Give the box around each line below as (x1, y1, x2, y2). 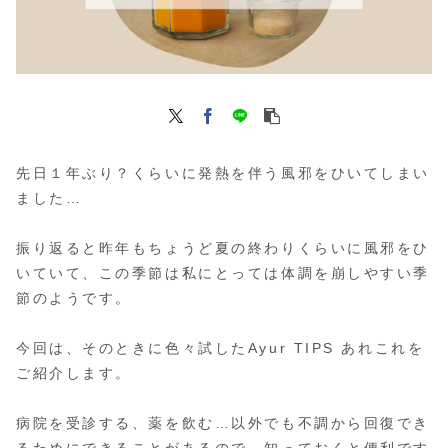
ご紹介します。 (16, 365, 132, 382)
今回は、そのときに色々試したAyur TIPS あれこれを (16, 340, 425, 357)
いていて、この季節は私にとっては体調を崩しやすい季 (16, 264, 430, 281)
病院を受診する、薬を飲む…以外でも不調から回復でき (16, 415, 430, 432)
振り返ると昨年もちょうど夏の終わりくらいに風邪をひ (16, 239, 430, 256)
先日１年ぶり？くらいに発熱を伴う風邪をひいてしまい (16, 164, 430, 181)
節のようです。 (16, 289, 132, 306)
